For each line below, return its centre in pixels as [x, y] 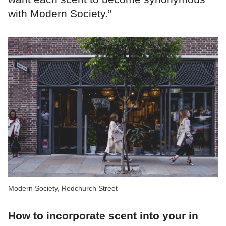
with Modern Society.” [60, 13]
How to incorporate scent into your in [103, 215]
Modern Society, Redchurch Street [63, 188]
